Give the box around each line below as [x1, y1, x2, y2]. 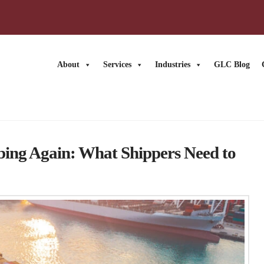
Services [103, 60, 132, 70]
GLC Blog [214, 60, 250, 70]
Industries [155, 60, 191, 70]
